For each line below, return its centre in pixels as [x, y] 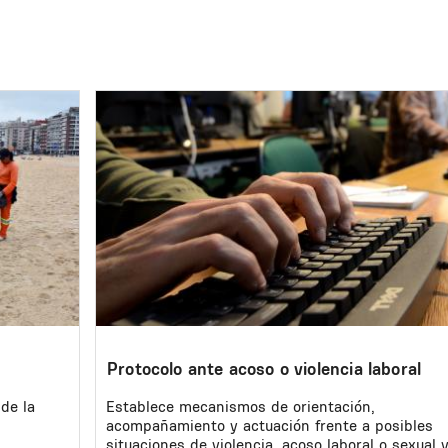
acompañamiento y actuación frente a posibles [269, 426]
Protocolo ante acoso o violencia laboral [264, 368]
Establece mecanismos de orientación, [240, 407]
